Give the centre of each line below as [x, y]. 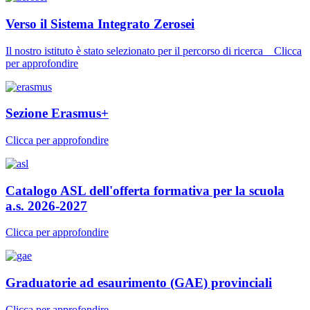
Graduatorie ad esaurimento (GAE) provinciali [139, 283]
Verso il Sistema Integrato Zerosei [100, 24]
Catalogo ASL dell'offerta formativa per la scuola [145, 190]
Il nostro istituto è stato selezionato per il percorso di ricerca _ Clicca [154, 51]
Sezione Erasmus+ [57, 113]
